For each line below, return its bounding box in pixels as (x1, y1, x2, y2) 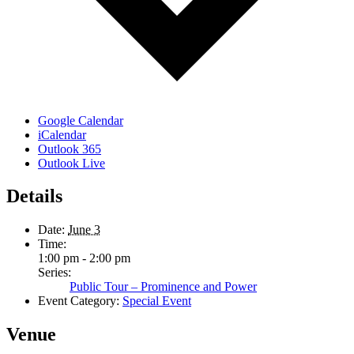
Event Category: (38, 294, 119, 308)
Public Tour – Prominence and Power (70, 280, 257, 294)
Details (6, 186, 62, 207)
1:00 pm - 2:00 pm (38, 251, 130, 265)
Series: (38, 265, 71, 280)
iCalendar (38, 127, 86, 141)
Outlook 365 (38, 141, 101, 156)
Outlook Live (38, 156, 105, 170)
